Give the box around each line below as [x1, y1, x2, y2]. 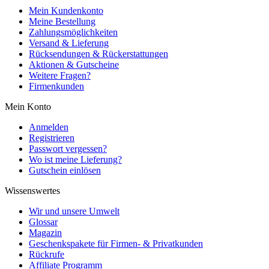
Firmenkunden [29, 81, 84, 92]
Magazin [29, 228, 62, 238]
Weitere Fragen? [29, 70, 91, 81]
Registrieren [29, 133, 74, 144]
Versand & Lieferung [29, 38, 109, 49]
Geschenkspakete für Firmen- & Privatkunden [29, 238, 203, 249]
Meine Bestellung [29, 16, 95, 27]
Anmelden [29, 122, 68, 133]
